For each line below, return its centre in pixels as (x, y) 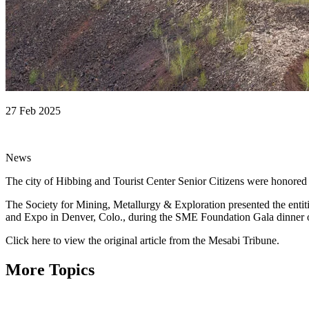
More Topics (50, 269)
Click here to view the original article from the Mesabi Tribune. (142, 240)
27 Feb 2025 (33, 110)
